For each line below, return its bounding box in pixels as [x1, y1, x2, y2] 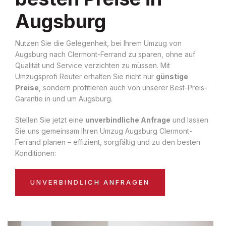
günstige [156, 72, 188, 81]
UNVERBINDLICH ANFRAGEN [30, 178, 150, 186]
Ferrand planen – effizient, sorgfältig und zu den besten [15, 137, 200, 146]
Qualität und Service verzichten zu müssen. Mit [15, 61, 170, 70]
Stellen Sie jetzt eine [15, 115, 85, 124]
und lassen [171, 115, 208, 124]
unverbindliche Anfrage [85, 115, 171, 124]
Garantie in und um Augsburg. [15, 94, 112, 103]
